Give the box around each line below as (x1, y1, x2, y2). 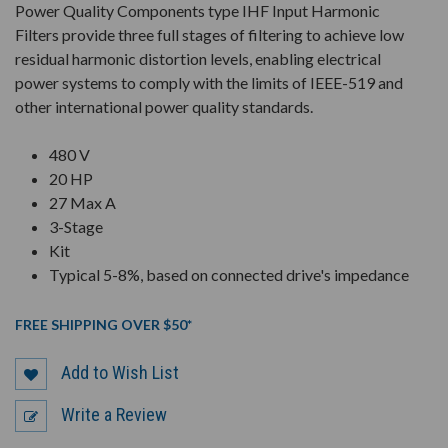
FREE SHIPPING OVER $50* (15, 316, 192, 334)
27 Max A (49, 193, 117, 213)
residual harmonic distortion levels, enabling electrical (15, 49, 381, 69)
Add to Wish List (61, 361, 179, 383)
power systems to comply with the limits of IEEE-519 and (15, 73, 403, 93)
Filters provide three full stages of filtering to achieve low (15, 25, 404, 45)
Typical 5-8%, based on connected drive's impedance (49, 265, 410, 285)
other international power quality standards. (15, 97, 313, 117)
